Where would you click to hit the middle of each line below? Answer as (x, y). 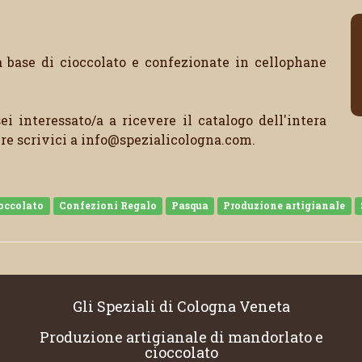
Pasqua (190, 205)
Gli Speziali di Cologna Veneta (181, 306)
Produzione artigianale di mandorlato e (181, 337)
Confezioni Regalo (107, 205)
